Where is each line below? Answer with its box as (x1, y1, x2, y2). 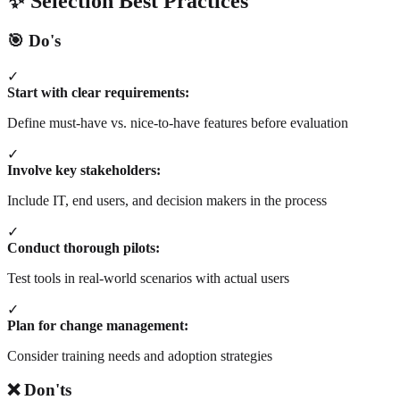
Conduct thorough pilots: (7, 239, 160, 255)
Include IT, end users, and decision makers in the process (7, 192, 327, 208)
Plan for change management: (7, 317, 188, 333)
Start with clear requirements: (7, 84, 189, 100)
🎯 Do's (7, 30, 61, 50)
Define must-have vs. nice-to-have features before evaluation (7, 114, 348, 130)
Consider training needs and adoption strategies (7, 347, 272, 363)
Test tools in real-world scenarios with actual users (7, 270, 289, 286)
